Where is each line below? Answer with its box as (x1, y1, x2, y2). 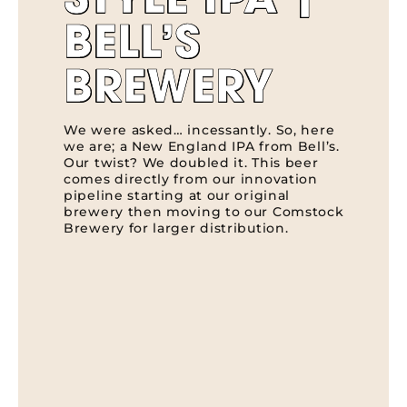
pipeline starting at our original (64, 186, 291, 203)
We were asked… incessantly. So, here (64, 121, 335, 138)
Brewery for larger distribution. (64, 219, 289, 236)
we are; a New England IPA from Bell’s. (64, 137, 340, 154)
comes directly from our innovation (64, 170, 318, 187)
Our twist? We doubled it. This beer (64, 154, 319, 171)
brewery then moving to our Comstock (64, 203, 344, 220)
